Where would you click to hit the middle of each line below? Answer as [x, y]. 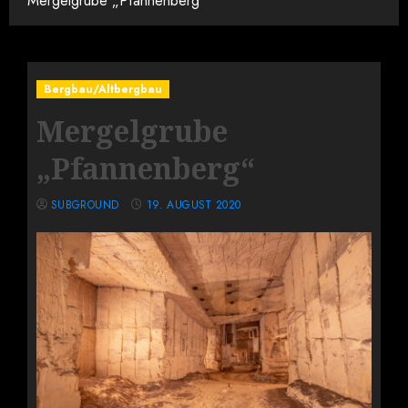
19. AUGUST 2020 [194, 205]
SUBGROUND [85, 205]
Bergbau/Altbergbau [103, 90]
